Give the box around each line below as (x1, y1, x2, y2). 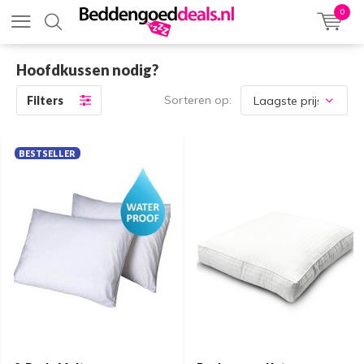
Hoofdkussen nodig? (16, 61, 158, 79)
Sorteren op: (164, 93, 232, 107)
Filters (27, 93, 63, 107)
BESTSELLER (19, 147, 76, 158)
